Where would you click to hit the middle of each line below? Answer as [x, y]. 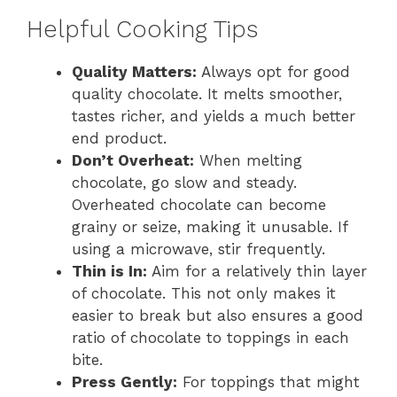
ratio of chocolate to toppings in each [210, 338]
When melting [248, 160]
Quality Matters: [134, 72]
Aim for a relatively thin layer [257, 271]
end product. [119, 138]
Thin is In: [109, 271]
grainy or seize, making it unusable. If [210, 227]
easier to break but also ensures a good [218, 315]
